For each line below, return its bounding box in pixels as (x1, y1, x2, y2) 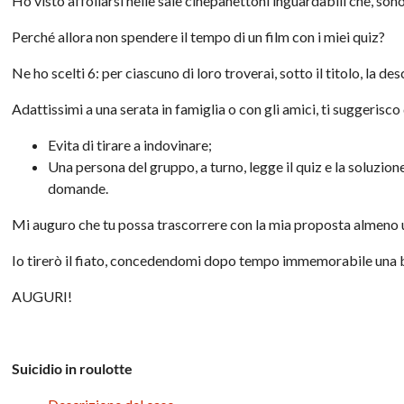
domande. (48, 179, 109, 197)
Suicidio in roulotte (12, 359, 133, 377)
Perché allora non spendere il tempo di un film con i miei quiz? (12, 27, 386, 45)
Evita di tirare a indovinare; (48, 135, 213, 153)
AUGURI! (12, 287, 73, 305)
